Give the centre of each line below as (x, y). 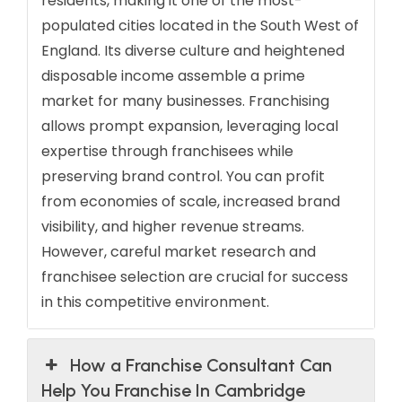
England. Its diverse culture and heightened (193, 50)
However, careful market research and (179, 251)
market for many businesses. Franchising (185, 100)
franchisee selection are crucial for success (195, 276)
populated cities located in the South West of (200, 25)
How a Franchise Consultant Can (201, 365)
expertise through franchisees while (167, 151)
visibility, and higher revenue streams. (173, 226)
